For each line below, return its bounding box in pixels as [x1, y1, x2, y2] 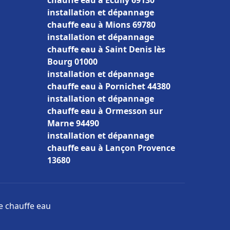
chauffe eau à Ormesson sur [47, 105, 163, 117]
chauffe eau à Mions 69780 [47, 19, 156, 30]
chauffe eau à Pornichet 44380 [47, 81, 170, 92]
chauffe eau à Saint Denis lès [47, 44, 165, 55]
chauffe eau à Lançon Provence [47, 142, 175, 154]
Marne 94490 [47, 118, 99, 129]
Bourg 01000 [47, 56, 98, 67]
